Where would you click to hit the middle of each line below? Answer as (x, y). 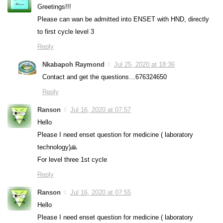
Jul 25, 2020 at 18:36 (144, 64)
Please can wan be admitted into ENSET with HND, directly (123, 19)
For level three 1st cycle (72, 159)
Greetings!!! (54, 6)
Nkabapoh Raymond (73, 64)
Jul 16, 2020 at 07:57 (101, 110)
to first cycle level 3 (66, 31)
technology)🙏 (57, 147)
